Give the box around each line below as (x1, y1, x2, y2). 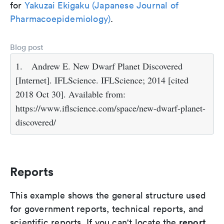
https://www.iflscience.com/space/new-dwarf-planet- (15, 102, 205, 114)
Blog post (10, 42, 43, 52)
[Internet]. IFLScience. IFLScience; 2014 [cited (15, 74, 188, 86)
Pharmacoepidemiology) (10, 13, 111, 25)
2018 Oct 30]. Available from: (15, 88, 125, 100)
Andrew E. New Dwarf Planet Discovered (31, 60, 182, 72)
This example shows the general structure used (10, 189, 206, 201)
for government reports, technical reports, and (10, 203, 204, 215)
